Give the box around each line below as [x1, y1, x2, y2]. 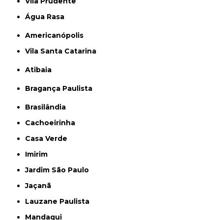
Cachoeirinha [30, 118, 76, 127]
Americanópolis [30, 31, 84, 40]
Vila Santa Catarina [30, 47, 97, 55]
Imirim [27, 150, 48, 159]
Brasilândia [30, 103, 66, 111]
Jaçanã [28, 181, 52, 190]
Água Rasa [30, 12, 65, 21]
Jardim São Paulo [28, 165, 89, 174]
